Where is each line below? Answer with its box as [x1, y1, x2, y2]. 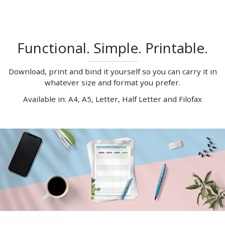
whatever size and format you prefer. [45, 77, 180, 87]
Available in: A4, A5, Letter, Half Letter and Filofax [23, 94, 202, 104]
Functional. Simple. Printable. [17, 38, 208, 57]
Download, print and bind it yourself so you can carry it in [8, 66, 217, 76]
